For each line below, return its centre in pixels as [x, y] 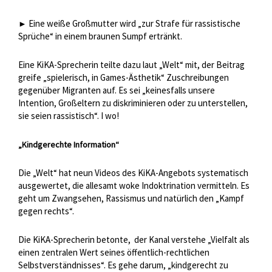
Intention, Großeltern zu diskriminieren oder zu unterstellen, [133, 103]
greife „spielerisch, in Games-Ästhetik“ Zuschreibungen [124, 78]
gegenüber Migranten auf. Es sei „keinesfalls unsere [117, 90]
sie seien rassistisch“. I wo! [69, 116]
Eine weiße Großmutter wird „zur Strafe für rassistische [134, 24]
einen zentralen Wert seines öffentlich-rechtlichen [114, 253]
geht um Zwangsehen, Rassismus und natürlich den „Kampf [131, 199]
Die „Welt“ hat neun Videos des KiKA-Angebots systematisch [133, 173]
